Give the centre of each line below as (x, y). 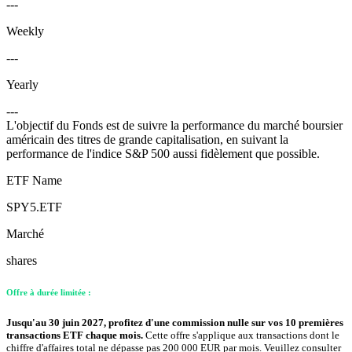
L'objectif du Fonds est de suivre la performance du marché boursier (174, 126)
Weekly (25, 31)
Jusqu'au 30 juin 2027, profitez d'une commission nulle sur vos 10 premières (175, 323)
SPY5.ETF (34, 207)
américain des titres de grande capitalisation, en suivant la (147, 140)
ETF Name (34, 181)
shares (22, 261)
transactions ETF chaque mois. (76, 335)
